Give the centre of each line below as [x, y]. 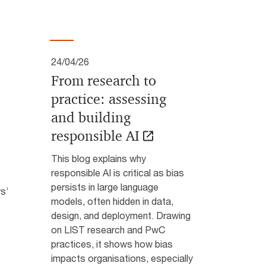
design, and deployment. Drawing [121, 215]
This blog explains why [98, 158]
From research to [103, 81]
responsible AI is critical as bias [117, 172]
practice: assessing [109, 99]
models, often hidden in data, [112, 201]
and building [91, 118]
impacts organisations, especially [122, 258]
